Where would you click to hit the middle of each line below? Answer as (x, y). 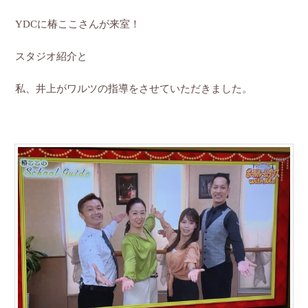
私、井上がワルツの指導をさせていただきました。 (134, 88)
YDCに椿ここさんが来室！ (78, 24)
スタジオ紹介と (52, 56)
